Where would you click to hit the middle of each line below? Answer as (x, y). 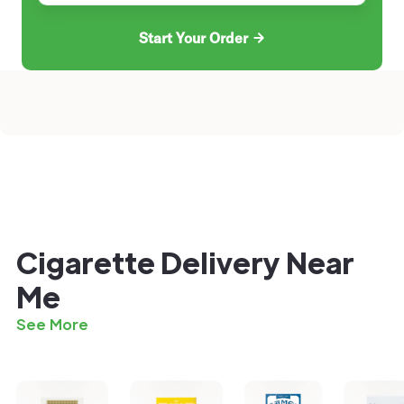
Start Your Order (193, 38)
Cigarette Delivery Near (185, 262)
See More (52, 325)
